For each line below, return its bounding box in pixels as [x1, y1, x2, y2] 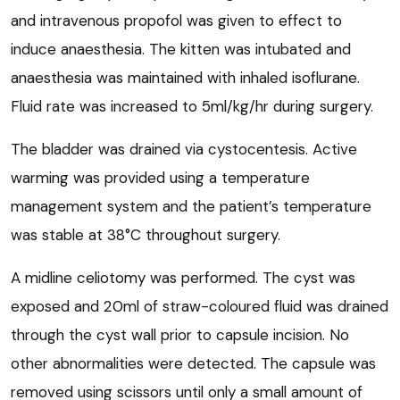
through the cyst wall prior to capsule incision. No [11, 325, 349, 346]
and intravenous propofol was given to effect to [11, 11, 342, 31]
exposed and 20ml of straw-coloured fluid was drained [11, 296, 388, 317]
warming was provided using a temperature [11, 168, 310, 188]
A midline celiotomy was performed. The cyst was [11, 268, 355, 288]
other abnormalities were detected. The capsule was [11, 354, 376, 374]
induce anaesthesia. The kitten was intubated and [11, 39, 351, 60]
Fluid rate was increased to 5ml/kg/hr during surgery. [11, 96, 373, 117]
